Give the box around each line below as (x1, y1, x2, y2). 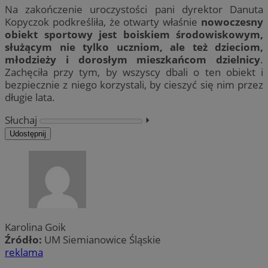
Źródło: (5, 232, 44, 246)
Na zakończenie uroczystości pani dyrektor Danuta (5, 2, 263, 17)
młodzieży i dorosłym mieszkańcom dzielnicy (5, 53, 260, 67)
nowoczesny (201, 15, 263, 29)
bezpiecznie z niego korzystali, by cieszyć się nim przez (5, 78, 263, 92)
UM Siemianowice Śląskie (44, 232, 161, 246)
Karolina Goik (5, 220, 66, 234)
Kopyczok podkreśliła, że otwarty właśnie (5, 15, 201, 29)
